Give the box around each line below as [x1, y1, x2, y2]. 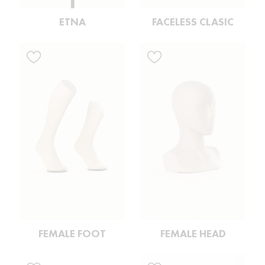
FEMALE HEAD [160, 227, 226, 240]
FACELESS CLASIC [152, 15, 234, 28]
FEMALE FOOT [38, 227, 106, 240]
